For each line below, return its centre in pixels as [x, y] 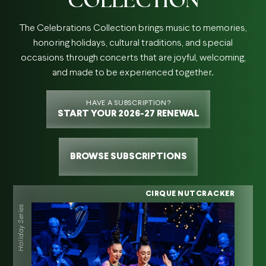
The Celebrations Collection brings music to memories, [133, 28]
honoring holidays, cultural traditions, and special [133, 43]
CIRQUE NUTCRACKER [190, 194]
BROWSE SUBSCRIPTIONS [128, 156]
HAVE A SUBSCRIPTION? [129, 103]
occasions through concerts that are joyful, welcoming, [133, 58]
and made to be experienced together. [133, 73]
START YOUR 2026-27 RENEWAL [128, 114]
